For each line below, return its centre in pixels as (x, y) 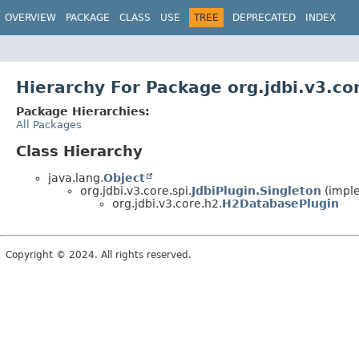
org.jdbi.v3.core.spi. (136, 190)
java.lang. (76, 177)
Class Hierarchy (79, 151)
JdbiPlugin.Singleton (256, 190)
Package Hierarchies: (83, 111)
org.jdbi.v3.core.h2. (167, 203)
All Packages (49, 124)
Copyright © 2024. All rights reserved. (99, 254)
